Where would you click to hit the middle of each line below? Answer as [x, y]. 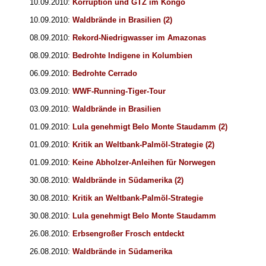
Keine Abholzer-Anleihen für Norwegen [144, 163]
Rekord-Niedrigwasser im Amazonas [139, 38]
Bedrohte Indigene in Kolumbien [132, 56]
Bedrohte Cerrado [105, 74]
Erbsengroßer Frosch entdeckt [128, 234]
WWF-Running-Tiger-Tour [119, 91]
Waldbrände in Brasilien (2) [122, 20]
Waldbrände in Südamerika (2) [128, 180]
